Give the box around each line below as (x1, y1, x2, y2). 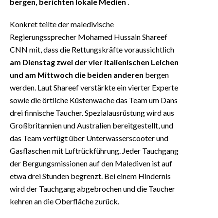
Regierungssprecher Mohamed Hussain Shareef (10, 32, 167, 41)
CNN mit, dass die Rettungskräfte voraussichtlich (10, 44, 174, 54)
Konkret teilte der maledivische (10, 19, 114, 29)
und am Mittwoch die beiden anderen (10, 70, 144, 79)
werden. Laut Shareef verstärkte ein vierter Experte (10, 82, 178, 92)
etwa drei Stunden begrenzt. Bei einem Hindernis (10, 171, 171, 181)
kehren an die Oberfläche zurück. (10, 196, 119, 206)
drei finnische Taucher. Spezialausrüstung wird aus (10, 108, 174, 117)
